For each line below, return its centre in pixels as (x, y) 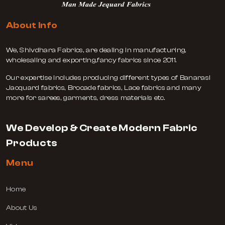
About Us (22, 208)
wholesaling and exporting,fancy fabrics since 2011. (92, 60)
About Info (32, 25)
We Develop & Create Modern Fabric (102, 128)
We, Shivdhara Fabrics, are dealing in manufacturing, (96, 50)
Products (32, 143)
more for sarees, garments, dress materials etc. (86, 98)
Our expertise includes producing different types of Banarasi (108, 78)
